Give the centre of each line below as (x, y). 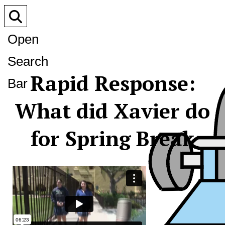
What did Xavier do (113, 110)
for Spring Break (113, 138)
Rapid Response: (113, 83)
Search (28, 61)
